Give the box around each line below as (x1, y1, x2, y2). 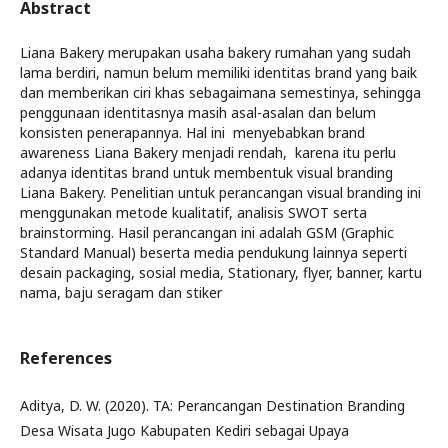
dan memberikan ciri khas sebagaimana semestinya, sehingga (20, 83, 421, 102)
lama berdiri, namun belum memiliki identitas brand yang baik (20, 63, 417, 82)
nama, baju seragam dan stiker (20, 283, 222, 302)
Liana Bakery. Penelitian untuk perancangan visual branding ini (20, 183, 421, 202)
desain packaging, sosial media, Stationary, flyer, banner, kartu (20, 263, 422, 282)
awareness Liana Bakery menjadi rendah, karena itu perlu (20, 143, 396, 162)
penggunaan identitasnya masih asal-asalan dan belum (20, 103, 376, 122)
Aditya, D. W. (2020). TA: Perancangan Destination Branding (20, 396, 405, 415)
